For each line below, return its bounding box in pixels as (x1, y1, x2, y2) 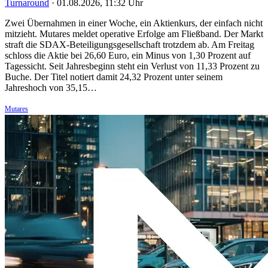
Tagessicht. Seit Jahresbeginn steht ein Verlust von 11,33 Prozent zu (5, 60, 260, 71)
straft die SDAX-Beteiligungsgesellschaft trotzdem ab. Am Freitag (5, 39, 254, 50)
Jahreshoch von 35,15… (5, 82, 97, 93)
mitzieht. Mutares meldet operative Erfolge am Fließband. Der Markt (5, 28, 263, 39)
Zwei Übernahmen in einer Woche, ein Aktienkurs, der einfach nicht (5, 17, 263, 28)
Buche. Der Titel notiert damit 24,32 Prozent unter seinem (5, 71, 223, 82)
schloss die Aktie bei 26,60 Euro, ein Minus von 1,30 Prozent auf (5, 50, 251, 60)
